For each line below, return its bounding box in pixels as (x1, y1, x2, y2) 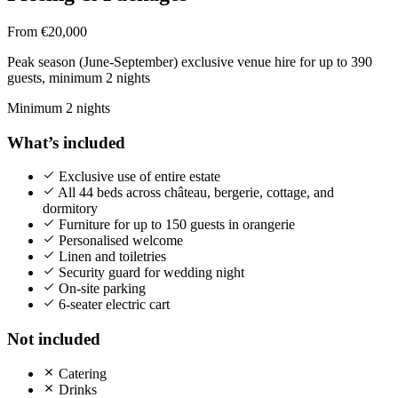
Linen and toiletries (55, 249, 166, 265)
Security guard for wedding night (55, 265, 244, 281)
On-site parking (55, 281, 146, 297)
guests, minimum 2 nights (7, 69, 150, 85)
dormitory (43, 201, 98, 217)
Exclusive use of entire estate (55, 169, 220, 185)
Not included (7, 330, 100, 349)
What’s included (7, 132, 125, 152)
